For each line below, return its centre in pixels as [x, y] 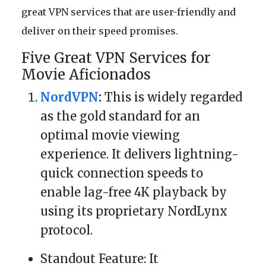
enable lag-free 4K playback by [134, 192]
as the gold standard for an [120, 116]
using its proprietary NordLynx [134, 211]
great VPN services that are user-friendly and [129, 12]
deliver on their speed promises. [100, 31]
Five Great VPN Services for [116, 58]
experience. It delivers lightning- [140, 154]
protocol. [66, 230]
